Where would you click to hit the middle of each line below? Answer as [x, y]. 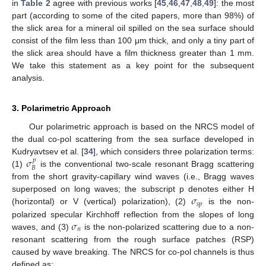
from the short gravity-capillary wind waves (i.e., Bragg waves [133, 177]
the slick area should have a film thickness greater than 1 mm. [133, 53]
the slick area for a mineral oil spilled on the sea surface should [133, 28]
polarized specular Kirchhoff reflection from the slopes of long [133, 214]
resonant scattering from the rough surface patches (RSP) [133, 239]
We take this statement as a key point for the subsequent [133, 66]
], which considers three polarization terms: [174, 152]
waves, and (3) [42, 227]
